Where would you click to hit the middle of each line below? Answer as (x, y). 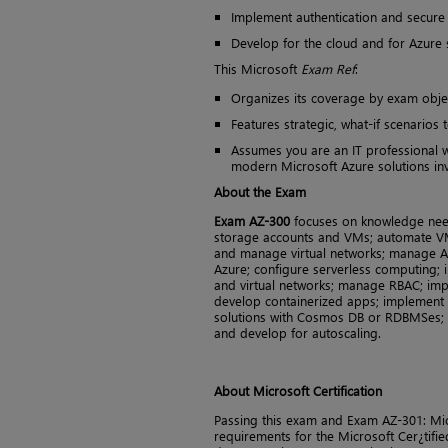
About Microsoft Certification (298, 390)
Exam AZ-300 (254, 220)
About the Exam (260, 191)
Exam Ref (328, 68)
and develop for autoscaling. (297, 332)
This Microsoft (257, 68)
